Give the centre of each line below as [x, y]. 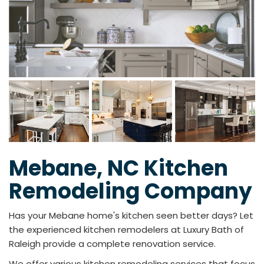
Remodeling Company [131, 192]
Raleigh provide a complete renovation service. [112, 244]
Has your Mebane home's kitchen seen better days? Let [131, 216]
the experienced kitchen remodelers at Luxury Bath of [126, 230]
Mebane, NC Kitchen [118, 169]
